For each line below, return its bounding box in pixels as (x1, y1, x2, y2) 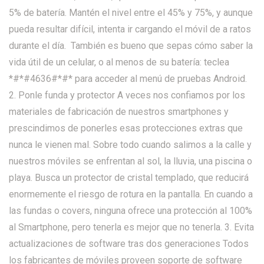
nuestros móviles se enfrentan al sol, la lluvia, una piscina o (9, 155, 252, 167)
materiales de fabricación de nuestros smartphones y (9, 105, 229, 117)
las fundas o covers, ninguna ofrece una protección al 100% (9, 204, 252, 216)
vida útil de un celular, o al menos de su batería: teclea (9, 56, 229, 68)
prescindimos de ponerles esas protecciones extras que (9, 122, 243, 134)
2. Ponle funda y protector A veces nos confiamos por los (9, 89, 245, 101)
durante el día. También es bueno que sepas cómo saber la (9, 39, 253, 51)
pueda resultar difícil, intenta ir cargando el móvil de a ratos (9, 23, 251, 35)
